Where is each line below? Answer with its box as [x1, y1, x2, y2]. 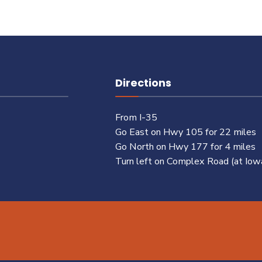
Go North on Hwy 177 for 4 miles [115, 140, 256, 153]
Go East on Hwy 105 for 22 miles [115, 126, 256, 139]
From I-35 [115, 111, 157, 124]
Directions [115, 75, 171, 90]
